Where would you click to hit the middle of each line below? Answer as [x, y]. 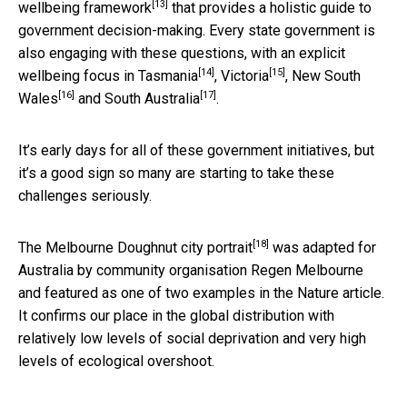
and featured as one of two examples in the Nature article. [201, 293]
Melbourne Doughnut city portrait [149, 247]
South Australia [152, 98]
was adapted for [323, 247]
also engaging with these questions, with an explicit [182, 53]
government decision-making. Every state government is [197, 30]
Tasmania [168, 75]
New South [326, 75]
